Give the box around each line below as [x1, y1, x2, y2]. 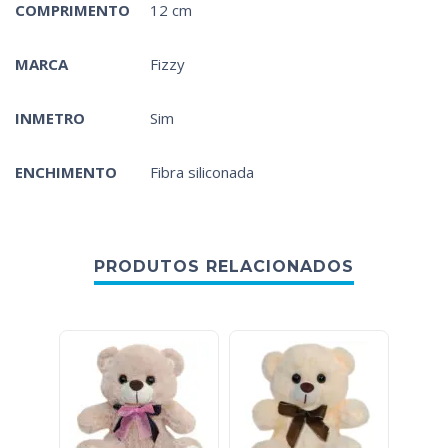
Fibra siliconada [150, 161, 254, 182]
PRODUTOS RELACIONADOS [94, 256, 354, 276]
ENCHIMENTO [15, 161, 117, 182]
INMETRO [15, 107, 85, 128]
